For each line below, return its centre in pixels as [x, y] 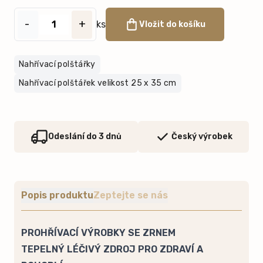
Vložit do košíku [172, 24]
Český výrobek [202, 137]
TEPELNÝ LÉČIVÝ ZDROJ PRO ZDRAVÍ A [112, 249]
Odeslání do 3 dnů [85, 137]
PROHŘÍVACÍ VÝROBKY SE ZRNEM [98, 233]
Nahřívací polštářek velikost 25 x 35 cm [98, 83]
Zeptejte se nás [131, 195]
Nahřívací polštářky [57, 65]
